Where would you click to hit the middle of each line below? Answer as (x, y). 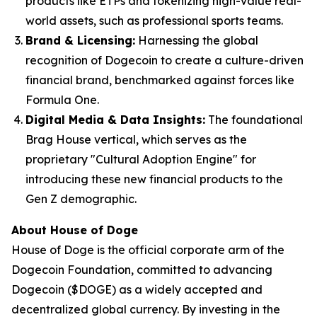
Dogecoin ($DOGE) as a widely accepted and (137, 289)
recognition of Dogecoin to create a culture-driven (165, 60)
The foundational (254, 120)
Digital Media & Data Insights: (115, 120)
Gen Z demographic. (81, 199)
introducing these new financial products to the (154, 179)
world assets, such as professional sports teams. (154, 21)
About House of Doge (75, 230)
